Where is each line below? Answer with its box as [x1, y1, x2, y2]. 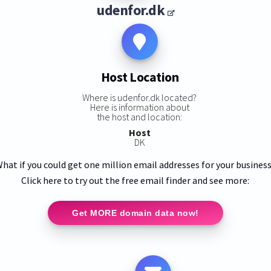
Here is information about [90, 100, 189, 113]
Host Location [100, 68, 179, 86]
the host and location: [97, 110, 183, 123]
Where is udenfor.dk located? [82, 91, 197, 103]
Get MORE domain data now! [72, 207, 199, 218]
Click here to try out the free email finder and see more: [21, 174, 250, 186]
